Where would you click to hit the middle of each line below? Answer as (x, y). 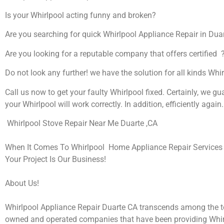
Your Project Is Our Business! (55, 159)
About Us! (22, 183)
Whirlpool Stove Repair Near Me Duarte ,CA (81, 123)
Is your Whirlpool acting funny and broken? (80, 15)
